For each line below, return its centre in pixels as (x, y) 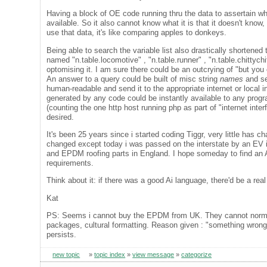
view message (153, 255)
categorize (197, 255)
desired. (60, 117)
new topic (66, 255)
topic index (110, 255)
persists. (62, 234)
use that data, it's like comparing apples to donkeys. (137, 33)
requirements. (70, 163)
